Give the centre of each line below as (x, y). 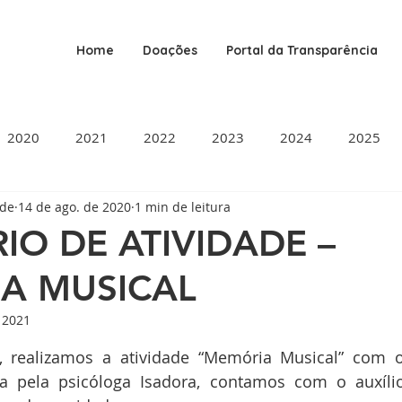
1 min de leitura (183, 206)
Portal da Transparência (302, 50)
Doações (170, 50)
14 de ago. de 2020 (74, 206)
